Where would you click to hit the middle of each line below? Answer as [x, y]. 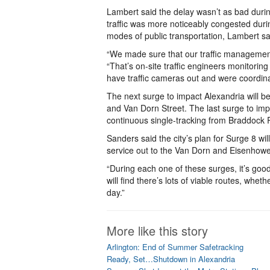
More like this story [157, 231]
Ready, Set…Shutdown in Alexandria [171, 259]
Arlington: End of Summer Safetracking [175, 247]
